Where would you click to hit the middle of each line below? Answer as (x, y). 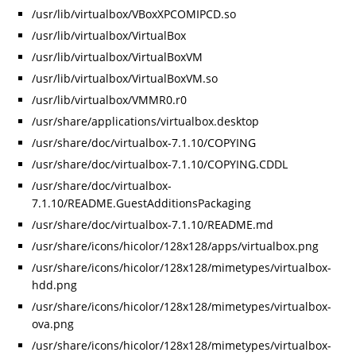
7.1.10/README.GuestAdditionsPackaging (141, 203)
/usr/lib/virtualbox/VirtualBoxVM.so (125, 79)
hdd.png (54, 285)
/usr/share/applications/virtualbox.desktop (145, 122)
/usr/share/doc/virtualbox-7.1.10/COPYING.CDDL (160, 164)
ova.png (53, 324)
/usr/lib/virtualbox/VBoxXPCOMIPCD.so (134, 14)
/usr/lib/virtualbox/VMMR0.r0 (109, 100)
